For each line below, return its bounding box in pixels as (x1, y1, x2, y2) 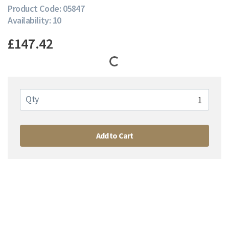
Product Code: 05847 (8, 3, 85, 14)
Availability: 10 (8, 14, 61, 26)
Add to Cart (96, 130, 133, 141)
